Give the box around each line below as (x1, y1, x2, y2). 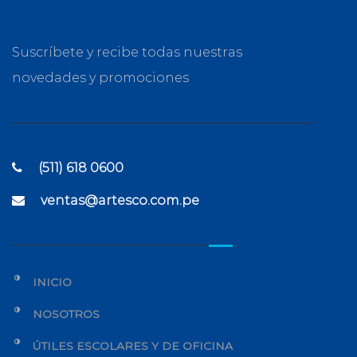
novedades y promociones (12, 69, 189, 85)
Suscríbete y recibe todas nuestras (12, 44, 242, 60)
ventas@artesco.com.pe (41, 192, 199, 208)
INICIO (33, 274, 72, 289)
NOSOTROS (33, 306, 100, 321)
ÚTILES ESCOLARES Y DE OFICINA (33, 338, 233, 353)
